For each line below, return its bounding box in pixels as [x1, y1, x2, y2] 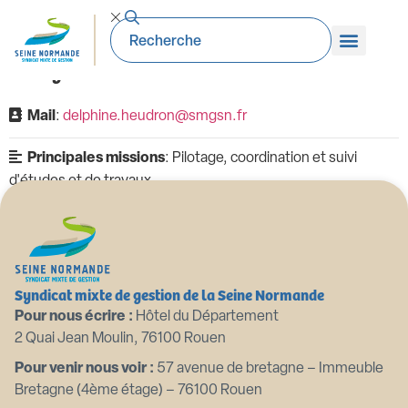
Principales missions [27, 151, 165, 166]
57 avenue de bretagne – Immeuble [154, 362, 383, 376]
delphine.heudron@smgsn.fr [63, 109, 247, 124]
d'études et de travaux [9, 174, 151, 189]
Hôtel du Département [133, 310, 279, 324]
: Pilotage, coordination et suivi [165, 151, 357, 166]
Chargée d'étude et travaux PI [9, 56, 264, 84]
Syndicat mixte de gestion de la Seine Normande [15, 283, 324, 305]
